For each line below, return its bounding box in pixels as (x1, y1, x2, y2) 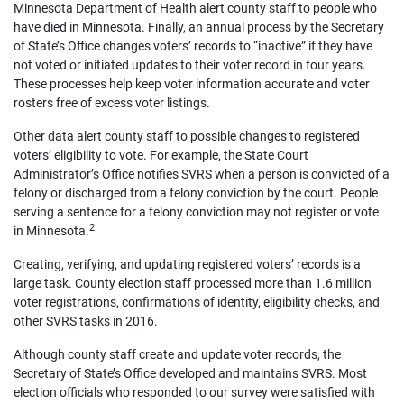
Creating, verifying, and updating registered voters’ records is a (14, 257, 361, 271)
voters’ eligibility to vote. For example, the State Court (14, 148, 308, 162)
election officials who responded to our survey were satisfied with (14, 385, 375, 399)
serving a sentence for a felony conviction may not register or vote (14, 205, 379, 219)
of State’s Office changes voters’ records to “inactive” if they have (14, 39, 372, 53)
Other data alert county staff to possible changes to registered (14, 129, 360, 143)
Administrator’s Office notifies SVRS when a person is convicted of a (14, 167, 390, 181)
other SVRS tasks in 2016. (14, 314, 158, 328)
